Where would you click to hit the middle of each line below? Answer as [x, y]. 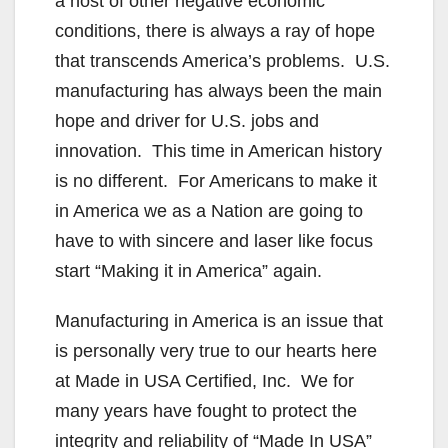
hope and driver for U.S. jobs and [187, 120]
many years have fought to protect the [206, 410]
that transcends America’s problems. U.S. [222, 60]
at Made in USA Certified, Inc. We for [204, 380]
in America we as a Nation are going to [209, 210]
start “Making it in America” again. [188, 270]
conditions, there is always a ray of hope [215, 30]
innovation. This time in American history [218, 150]
